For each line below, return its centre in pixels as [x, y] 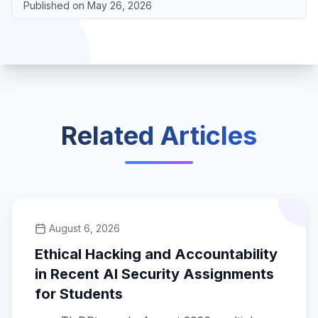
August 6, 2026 [84, 228]
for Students [79, 294]
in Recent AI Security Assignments [154, 274]
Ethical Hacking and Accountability [156, 254]
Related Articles [159, 136]
